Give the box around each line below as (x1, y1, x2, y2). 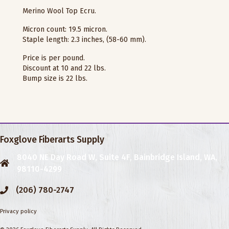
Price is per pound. (22, 53, 85, 62)
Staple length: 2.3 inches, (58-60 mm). (22, 35, 146, 44)
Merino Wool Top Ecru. (22, 6, 96, 15)
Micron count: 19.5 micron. (22, 25, 107, 34)
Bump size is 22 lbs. (22, 74, 87, 83)
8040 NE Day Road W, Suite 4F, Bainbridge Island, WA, (17, 152, 217, 162)
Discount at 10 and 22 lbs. (22, 63, 106, 73)
